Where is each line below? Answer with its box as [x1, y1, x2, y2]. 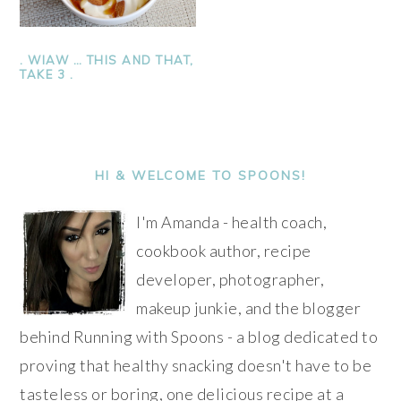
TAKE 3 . [20, 66, 74, 81]
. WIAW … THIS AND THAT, [20, 52, 194, 67]
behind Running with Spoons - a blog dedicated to [20, 326, 379, 346]
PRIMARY [19, 137, 126, 162]
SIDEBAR [19, 162, 123, 187]
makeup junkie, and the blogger [136, 297, 362, 318]
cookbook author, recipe [136, 240, 311, 260]
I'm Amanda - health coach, [136, 211, 328, 232]
